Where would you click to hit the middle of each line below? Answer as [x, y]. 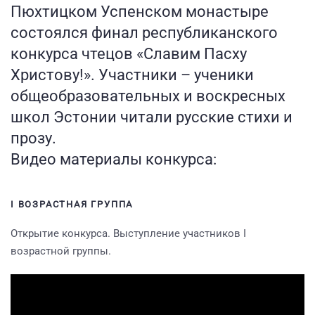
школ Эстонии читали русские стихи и [152, 117]
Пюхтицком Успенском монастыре [140, 12]
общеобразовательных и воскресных [148, 96]
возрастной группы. [61, 251]
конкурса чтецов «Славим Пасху [129, 54]
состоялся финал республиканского [144, 33]
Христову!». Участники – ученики [132, 75]
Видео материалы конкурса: [114, 159]
